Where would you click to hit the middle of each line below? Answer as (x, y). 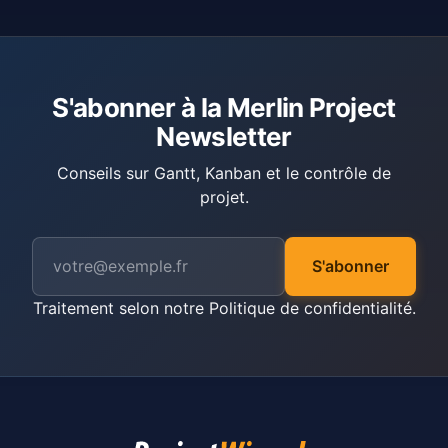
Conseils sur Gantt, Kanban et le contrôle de (224, 172)
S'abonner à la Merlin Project (224, 107)
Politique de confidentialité (310, 307)
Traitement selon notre (120, 307)
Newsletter (224, 136)
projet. (224, 196)
